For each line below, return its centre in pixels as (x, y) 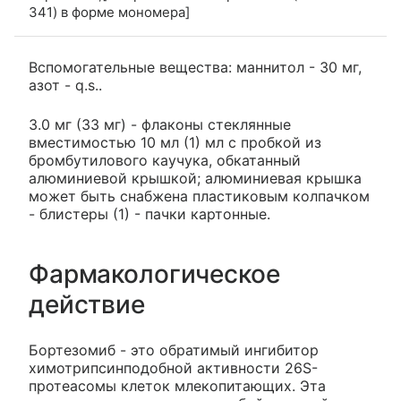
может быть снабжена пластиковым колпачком (199, 196)
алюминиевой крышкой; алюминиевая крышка (195, 178)
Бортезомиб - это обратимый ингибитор (174, 350)
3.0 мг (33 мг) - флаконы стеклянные (160, 124)
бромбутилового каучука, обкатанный (165, 160)
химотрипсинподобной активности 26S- (173, 368)
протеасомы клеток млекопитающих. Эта (177, 386)
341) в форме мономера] (109, 12)
